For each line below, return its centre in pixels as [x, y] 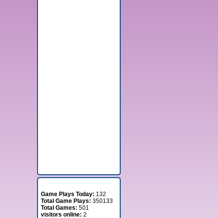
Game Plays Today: [67, 194]
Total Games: [59, 208]
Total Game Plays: [66, 201]
